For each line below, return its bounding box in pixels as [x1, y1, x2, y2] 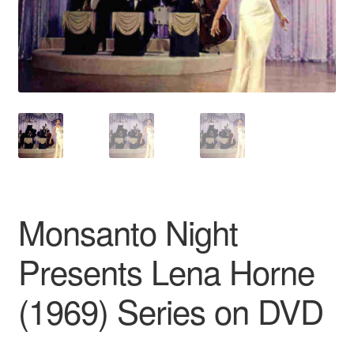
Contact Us [17, 73, 81, 92]
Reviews [17, 32, 67, 51]
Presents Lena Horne [17, 247, 314, 295]
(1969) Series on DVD [17, 287, 323, 334]
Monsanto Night [17, 208, 238, 255]
